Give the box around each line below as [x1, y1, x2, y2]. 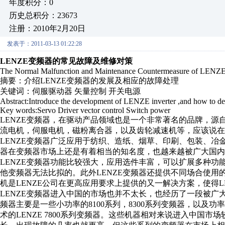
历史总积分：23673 [9, 11, 77, 20]
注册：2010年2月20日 [9, 24, 85, 33]
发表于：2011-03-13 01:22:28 [7, 40, 82, 47]
